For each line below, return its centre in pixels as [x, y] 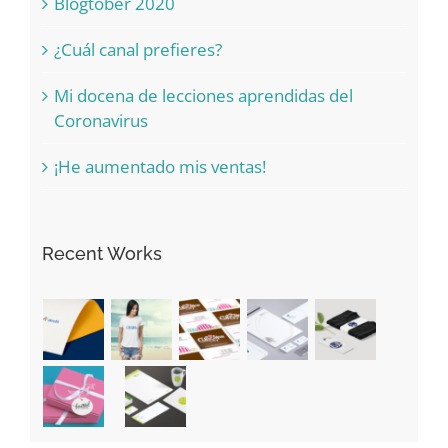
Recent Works [101, 254]
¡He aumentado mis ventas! [159, 167]
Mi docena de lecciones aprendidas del [203, 96]
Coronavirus [100, 121]
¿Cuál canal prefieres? [137, 50]
